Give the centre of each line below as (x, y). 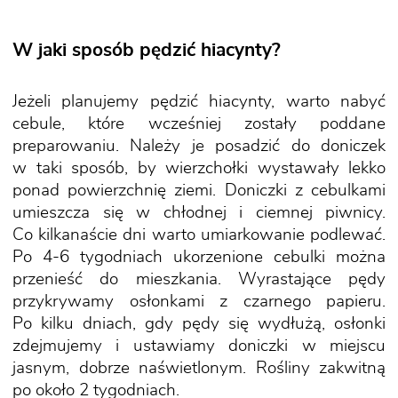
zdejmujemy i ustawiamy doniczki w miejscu (199, 346)
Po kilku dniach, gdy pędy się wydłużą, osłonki (199, 324)
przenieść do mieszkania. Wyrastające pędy (199, 280)
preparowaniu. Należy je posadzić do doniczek (199, 147)
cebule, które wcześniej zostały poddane (199, 124)
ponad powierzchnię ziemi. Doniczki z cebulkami (199, 191)
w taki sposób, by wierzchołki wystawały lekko (199, 169)
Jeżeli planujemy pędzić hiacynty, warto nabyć (199, 102)
